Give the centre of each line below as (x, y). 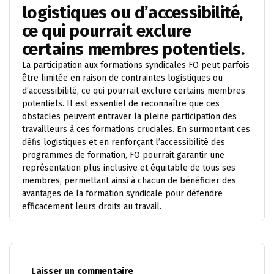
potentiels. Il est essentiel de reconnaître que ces (121, 103)
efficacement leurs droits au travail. (92, 206)
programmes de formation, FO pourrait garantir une (123, 155)
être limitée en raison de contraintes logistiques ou (122, 78)
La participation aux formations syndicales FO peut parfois (136, 65)
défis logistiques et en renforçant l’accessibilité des (124, 142)
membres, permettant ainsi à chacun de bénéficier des (129, 180)
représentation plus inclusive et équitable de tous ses (129, 168)
